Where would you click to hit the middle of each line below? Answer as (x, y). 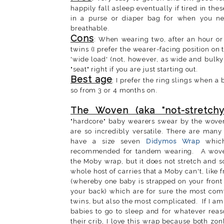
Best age (91, 79)
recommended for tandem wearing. (132, 151)
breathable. (90, 28)
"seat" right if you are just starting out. (134, 69)
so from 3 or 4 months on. (114, 90)
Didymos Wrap (173, 141)
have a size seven (108, 141)
